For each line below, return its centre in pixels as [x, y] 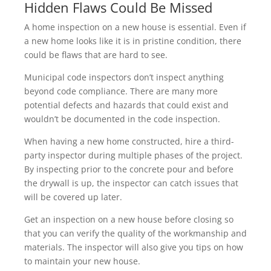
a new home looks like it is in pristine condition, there [133, 41]
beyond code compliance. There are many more [121, 91]
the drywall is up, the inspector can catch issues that [131, 183]
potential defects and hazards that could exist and [126, 105]
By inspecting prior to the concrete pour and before [129, 169]
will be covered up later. [73, 197]
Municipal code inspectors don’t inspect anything [124, 77]
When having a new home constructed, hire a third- [129, 142]
